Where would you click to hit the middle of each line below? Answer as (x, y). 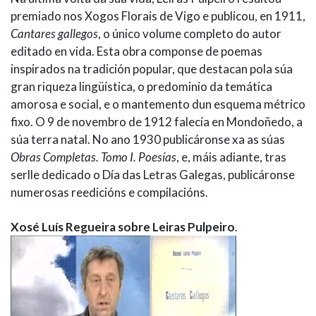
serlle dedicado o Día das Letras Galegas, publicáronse (153, 175)
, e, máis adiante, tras (231, 157)
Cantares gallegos (54, 34)
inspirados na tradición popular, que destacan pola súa (152, 69)
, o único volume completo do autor (190, 34)
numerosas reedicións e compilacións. (109, 192)
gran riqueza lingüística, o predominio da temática (141, 86)
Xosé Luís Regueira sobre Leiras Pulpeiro (123, 227)
